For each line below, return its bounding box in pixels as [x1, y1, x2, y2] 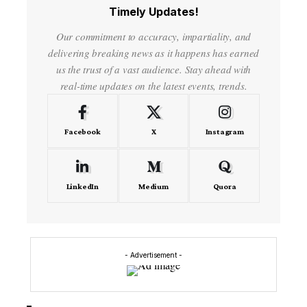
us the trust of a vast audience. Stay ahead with [56, 62, 251, 76]
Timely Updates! [108, 5, 199, 19]
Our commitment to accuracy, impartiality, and [56, 29, 251, 43]
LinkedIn [66, 182, 99, 191]
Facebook [64, 127, 101, 136]
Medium [138, 182, 169, 191]
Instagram [205, 127, 244, 136]
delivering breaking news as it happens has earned [47, 46, 260, 60]
